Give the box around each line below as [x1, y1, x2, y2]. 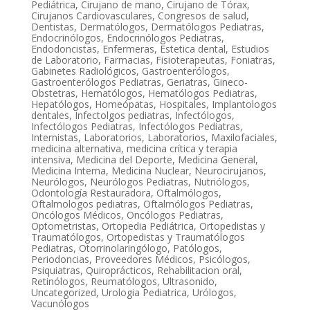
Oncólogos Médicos [30, 208, 121, 222]
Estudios [230, 42, 269, 56]
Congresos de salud [157, 9, 246, 23]
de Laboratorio [30, 53, 98, 67]
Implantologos [211, 98, 277, 111]
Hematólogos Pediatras [147, 86, 255, 100]
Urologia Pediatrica [101, 286, 187, 300]
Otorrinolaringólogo [78, 241, 167, 255]
